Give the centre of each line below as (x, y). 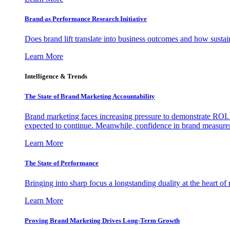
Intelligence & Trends (56, 76)
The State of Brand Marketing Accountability (90, 96)
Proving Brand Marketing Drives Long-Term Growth (102, 221)
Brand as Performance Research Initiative (86, 19)
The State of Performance (62, 163)
